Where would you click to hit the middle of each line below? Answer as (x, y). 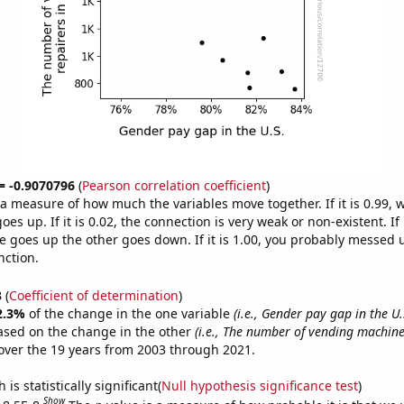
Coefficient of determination (93, 295)
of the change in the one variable (131, 313)
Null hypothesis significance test (259, 385)
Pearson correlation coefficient (174, 185)
